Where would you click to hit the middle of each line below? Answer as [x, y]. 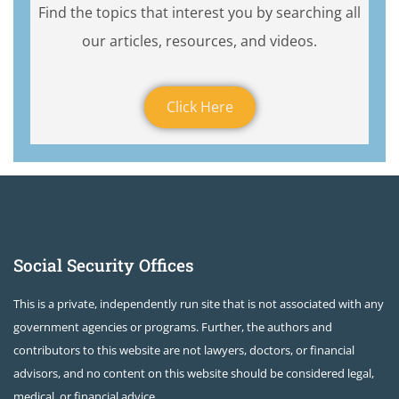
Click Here [199, 107]
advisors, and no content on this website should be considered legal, [194, 374]
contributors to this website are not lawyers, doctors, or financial [184, 350]
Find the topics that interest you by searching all [199, 13]
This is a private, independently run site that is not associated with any [199, 304]
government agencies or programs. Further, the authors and [173, 327]
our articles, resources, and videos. [199, 41]
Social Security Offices [104, 265]
